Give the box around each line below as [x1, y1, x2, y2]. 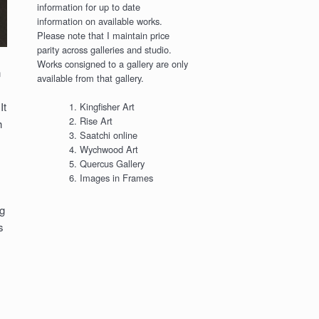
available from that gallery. [37, 70, 145, 85]
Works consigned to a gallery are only [37, 56, 189, 70]
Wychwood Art [79, 142, 138, 157]
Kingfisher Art [79, 100, 135, 114]
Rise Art [79, 114, 113, 128]
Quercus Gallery [79, 157, 145, 171]
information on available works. [37, 14, 163, 28]
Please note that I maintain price [37, 28, 170, 42]
